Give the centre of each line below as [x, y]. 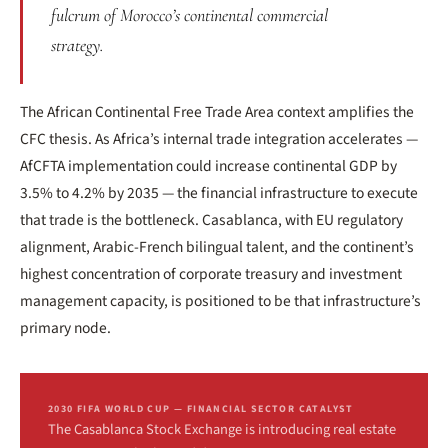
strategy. [77, 45]
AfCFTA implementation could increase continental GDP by [208, 166]
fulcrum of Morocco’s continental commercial [189, 15]
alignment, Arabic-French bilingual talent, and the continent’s [217, 247]
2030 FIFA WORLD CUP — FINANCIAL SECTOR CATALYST [201, 409]
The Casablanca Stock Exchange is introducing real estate [222, 429]
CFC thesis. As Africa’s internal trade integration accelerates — [219, 139]
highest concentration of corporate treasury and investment [211, 274]
